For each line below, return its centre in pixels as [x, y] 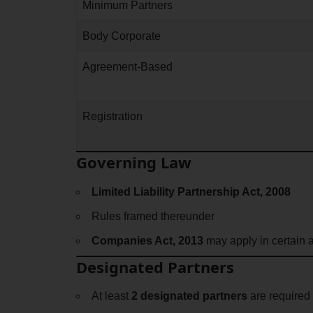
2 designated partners [189, 296]
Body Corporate [121, 36]
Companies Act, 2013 [147, 240]
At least [111, 296]
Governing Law [133, 162]
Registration [112, 117]
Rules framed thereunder [153, 216]
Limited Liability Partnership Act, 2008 [191, 191]
